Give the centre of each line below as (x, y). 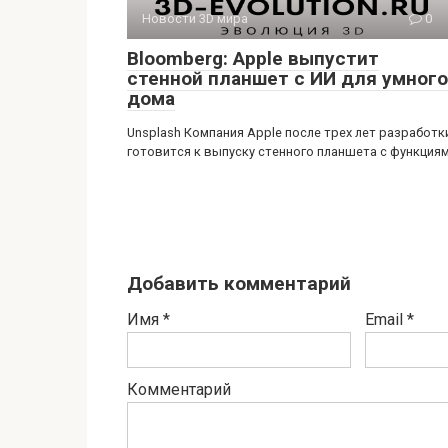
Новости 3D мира (195, 18)
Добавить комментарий (239, 283)
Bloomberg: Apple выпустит (253, 58)
